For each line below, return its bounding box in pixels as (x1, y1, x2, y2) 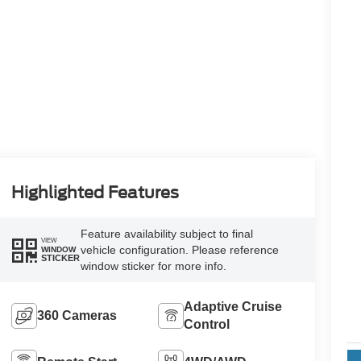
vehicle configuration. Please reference (80, 243, 279, 256)
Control (184, 317, 230, 331)
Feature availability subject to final (80, 226, 253, 240)
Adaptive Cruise (184, 299, 283, 313)
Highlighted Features (10, 182, 179, 202)
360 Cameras (36, 308, 117, 322)
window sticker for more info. (80, 259, 226, 272)
